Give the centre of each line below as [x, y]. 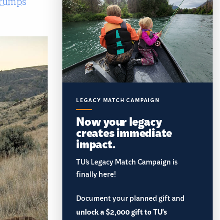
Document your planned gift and [130, 200]
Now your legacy [119, 121]
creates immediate [124, 132]
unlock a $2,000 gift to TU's [122, 213]
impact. [96, 143]
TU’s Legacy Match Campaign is [127, 164]
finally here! [96, 176]
